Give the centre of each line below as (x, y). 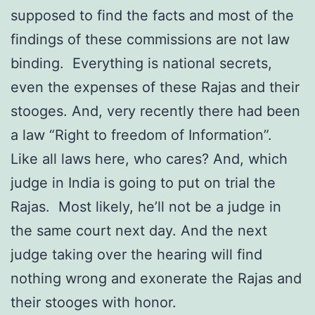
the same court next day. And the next (139, 230)
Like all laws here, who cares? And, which (149, 159)
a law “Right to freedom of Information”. (143, 135)
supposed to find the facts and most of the (152, 15)
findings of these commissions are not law (150, 39)
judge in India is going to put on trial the (143, 182)
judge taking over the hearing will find (136, 254)
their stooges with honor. (94, 302)
